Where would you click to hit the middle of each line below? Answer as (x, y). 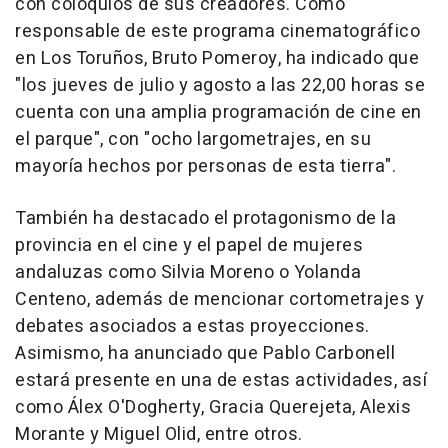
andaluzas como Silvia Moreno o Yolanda (188, 273)
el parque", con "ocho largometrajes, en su (193, 140)
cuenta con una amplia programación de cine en (218, 113)
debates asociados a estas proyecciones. (192, 327)
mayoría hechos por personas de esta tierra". (205, 167)
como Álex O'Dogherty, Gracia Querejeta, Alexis (213, 408)
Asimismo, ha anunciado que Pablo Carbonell (205, 354)
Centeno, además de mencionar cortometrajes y (219, 300)
